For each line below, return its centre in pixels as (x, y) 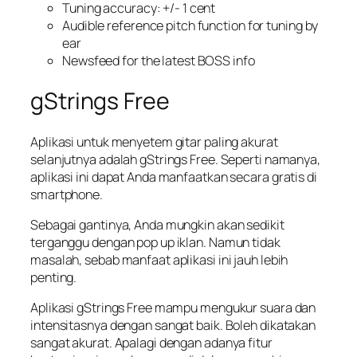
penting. (54, 277)
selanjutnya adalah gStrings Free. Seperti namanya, (175, 159)
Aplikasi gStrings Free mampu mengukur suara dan (173, 308)
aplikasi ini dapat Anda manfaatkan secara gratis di (174, 177)
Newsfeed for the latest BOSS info (159, 61)
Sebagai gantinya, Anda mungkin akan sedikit (157, 224)
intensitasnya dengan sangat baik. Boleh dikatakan (173, 326)
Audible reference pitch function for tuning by (190, 26)
